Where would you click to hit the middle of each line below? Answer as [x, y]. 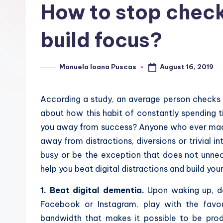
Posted [53, 70]
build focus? [101, 40]
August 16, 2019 [186, 67]
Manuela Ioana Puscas [98, 67]
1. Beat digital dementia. [92, 190]
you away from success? [90, 127]
